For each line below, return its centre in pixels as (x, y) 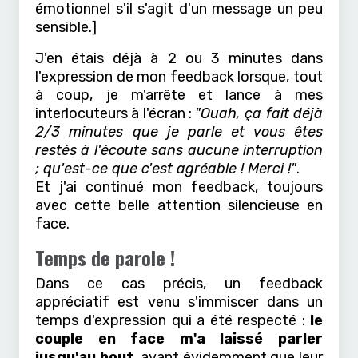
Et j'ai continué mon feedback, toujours (179, 187)
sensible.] (66, 27)
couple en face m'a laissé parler (179, 338)
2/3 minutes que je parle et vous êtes (179, 131)
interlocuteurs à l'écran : (115, 113)
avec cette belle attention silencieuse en (179, 205)
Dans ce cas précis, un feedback (179, 283)
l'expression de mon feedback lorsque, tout (179, 76)
